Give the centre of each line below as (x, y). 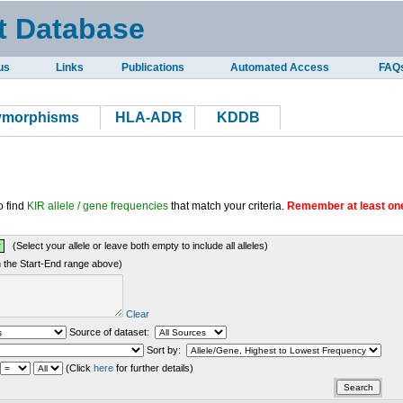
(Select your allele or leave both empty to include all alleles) (136, 246)
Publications (152, 67)
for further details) (153, 368)
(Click (78, 368)
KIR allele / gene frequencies (98, 206)
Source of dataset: (111, 332)
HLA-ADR (148, 117)
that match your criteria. (228, 206)
